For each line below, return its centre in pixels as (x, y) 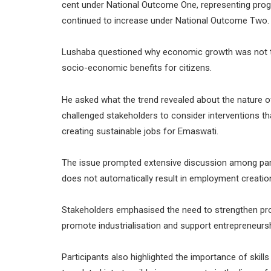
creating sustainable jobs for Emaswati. (140, 131)
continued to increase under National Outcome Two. (165, 21)
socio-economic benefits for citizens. (137, 68)
